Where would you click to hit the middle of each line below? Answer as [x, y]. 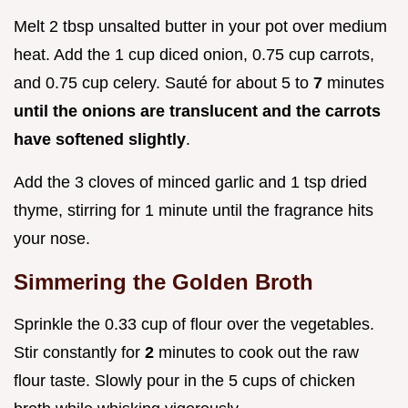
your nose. [52, 239]
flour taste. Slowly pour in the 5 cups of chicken [184, 381]
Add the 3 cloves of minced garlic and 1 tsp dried [190, 183]
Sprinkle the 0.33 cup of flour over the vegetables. [194, 325]
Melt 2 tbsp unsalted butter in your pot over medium [200, 27]
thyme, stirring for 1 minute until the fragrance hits [194, 211]
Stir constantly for [79, 353]
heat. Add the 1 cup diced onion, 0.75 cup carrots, [194, 55]
